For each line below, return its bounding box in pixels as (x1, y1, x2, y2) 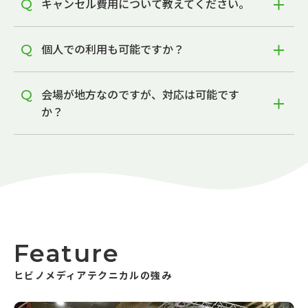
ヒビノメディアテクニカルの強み (14, 268, 172, 282)
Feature (14, 239, 120, 268)
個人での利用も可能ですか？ (41, 41, 184, 57)
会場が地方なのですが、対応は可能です (41, 86, 239, 102)
